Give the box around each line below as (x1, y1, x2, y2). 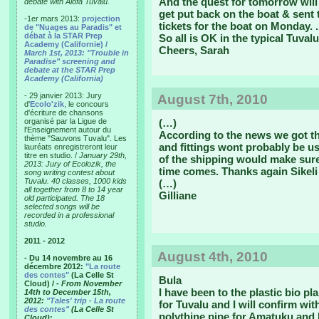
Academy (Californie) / (24, 40, 108, 48)
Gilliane (159, 189, 197, 202)
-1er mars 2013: (24, 14, 82, 23)
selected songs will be (24, 202, 100, 211)
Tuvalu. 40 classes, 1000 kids (24, 177, 127, 185)
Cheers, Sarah (159, 44, 229, 56)
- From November (56, 279, 122, 288)
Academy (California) (24, 74, 103, 83)
